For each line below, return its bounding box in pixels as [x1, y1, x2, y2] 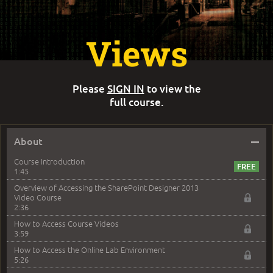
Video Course [14, 191, 62, 204]
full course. [109, 95, 164, 110]
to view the [144, 82, 201, 96]
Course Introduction [14, 155, 85, 168]
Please [72, 82, 107, 96]
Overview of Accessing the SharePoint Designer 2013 [14, 182, 199, 194]
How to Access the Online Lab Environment [14, 244, 165, 256]
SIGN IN [107, 82, 144, 96]
